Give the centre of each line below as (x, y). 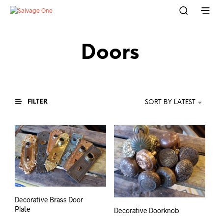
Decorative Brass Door (49, 199)
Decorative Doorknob (146, 210)
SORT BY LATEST (170, 102)
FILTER (37, 102)
